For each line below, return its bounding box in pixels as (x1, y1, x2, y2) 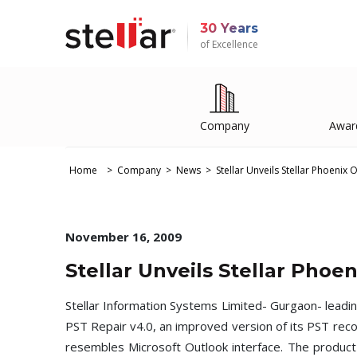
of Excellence (199, 37, 258, 51)
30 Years (199, 21, 258, 37)
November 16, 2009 (65, 228, 182, 245)
